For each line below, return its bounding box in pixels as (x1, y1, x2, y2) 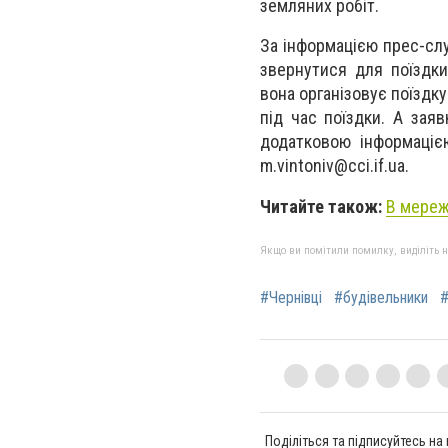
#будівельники (334, 287, 428, 307)
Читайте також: (260, 195, 386, 217)
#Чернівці (260, 287, 322, 307)
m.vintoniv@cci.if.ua (260, 155, 405, 177)
